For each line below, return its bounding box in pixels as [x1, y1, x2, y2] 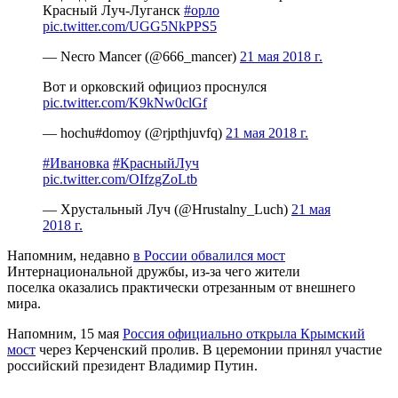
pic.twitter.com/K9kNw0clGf [43, 94, 207, 110]
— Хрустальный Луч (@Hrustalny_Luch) [43, 201, 291, 217]
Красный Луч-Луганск [43, 2, 184, 18]
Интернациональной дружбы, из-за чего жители [7, 263, 300, 279]
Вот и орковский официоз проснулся [43, 78, 267, 94]
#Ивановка [43, 155, 109, 171]
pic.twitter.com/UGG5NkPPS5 [43, 18, 217, 34]
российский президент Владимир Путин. [7, 357, 258, 373]
